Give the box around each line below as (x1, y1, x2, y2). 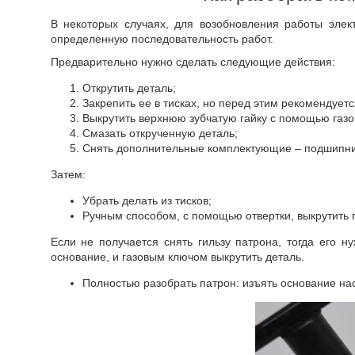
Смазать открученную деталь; (82, 127, 238, 139)
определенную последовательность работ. (50, 32, 273, 45)
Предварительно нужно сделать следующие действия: (50, 55, 335, 68)
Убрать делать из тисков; (82, 194, 212, 207)
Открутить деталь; (82, 82, 176, 94)
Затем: (50, 168, 86, 181)
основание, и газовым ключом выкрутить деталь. (50, 250, 304, 263)
